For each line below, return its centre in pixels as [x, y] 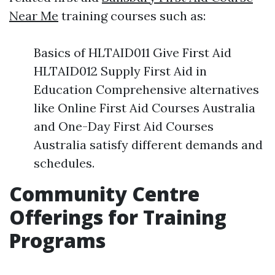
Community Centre [104, 194]
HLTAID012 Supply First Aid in [120, 71]
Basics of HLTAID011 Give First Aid [133, 52]
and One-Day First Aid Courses [124, 126]
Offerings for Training [118, 217]
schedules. [64, 163]
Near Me [34, 16]
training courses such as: [132, 16]
